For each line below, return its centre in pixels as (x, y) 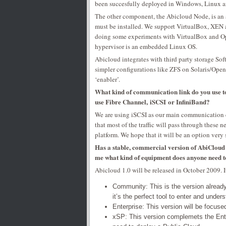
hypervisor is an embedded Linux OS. (146, 46)
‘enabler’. (107, 79)
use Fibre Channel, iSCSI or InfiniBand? (152, 102)
